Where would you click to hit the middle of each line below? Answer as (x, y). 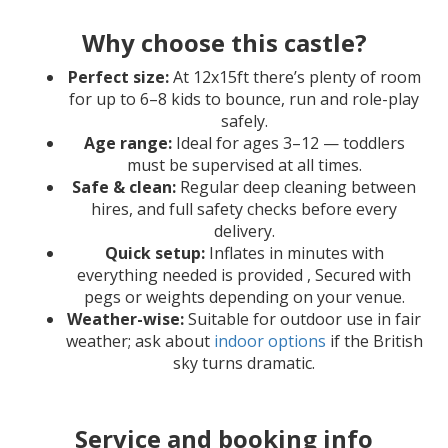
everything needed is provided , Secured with (244, 274)
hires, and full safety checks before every (244, 208)
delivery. (244, 230)
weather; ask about (139, 340)
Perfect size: (118, 76)
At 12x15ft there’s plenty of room (294, 76)
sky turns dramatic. (244, 362)
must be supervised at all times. (244, 164)
